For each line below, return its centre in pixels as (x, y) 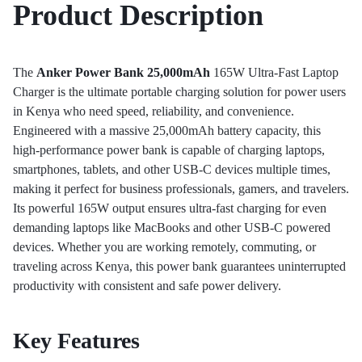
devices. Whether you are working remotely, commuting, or (164, 247)
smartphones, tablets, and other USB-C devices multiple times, (172, 170)
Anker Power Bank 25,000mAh (123, 73)
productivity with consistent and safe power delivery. (147, 286)
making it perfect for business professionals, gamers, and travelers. (181, 189)
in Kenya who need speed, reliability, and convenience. (154, 112)
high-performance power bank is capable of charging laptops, (169, 150)
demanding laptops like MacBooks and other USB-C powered (172, 228)
